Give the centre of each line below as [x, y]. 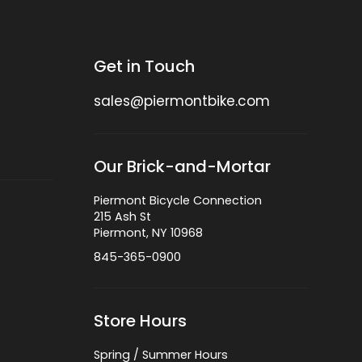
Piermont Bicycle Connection [177, 200]
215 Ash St [122, 216]
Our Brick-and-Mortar [182, 166]
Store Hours [140, 320]
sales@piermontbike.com [181, 101]
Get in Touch [144, 66]
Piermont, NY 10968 [148, 232]
